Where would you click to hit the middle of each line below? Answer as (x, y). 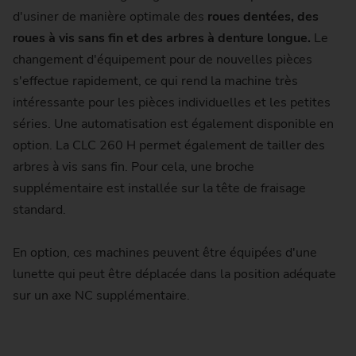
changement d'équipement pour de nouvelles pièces (163, 60)
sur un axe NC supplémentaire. (103, 296)
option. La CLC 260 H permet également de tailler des (169, 146)
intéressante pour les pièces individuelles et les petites (172, 103)
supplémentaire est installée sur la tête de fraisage (159, 189)
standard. (41, 210)
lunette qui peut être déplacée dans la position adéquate (174, 275)
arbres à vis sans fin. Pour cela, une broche (133, 167)
